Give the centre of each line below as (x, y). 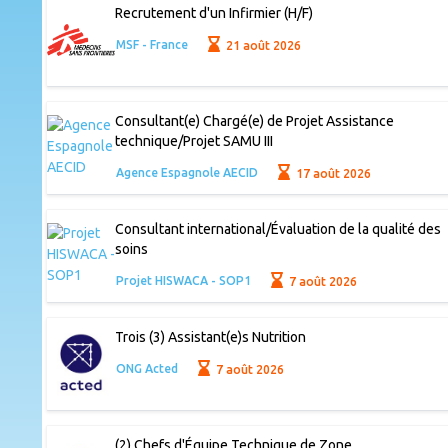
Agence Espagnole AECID (186, 173)
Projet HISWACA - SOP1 (183, 281)
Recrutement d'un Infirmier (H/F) (213, 13)
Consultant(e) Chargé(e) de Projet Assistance (254, 121)
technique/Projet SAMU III (193, 141)
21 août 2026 (262, 45)
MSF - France (151, 45)
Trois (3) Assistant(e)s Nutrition (210, 337)
